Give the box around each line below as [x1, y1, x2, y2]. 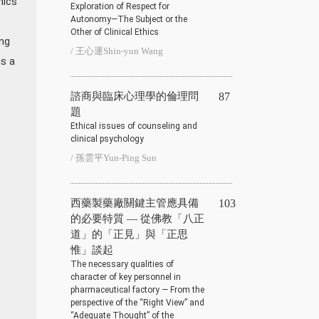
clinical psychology [70, 133, 144, 144]
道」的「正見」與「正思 [70, 228, 188, 240]
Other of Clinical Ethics [70, 26, 159, 37]
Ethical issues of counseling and [70, 120, 197, 131]
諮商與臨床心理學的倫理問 [70, 90, 199, 102]
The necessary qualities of [70, 258, 174, 269]
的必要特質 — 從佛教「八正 [70, 212, 204, 224]
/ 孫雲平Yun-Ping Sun [70, 152, 157, 163]
